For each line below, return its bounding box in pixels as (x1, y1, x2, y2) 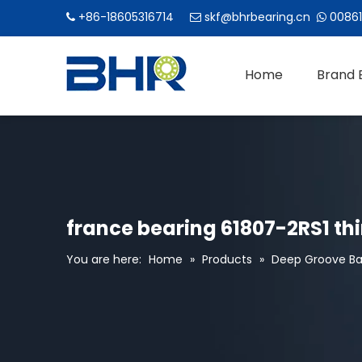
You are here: (66, 251, 141, 267)
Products (202, 251, 252, 267)
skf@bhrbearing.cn (204, 9, 310, 25)
